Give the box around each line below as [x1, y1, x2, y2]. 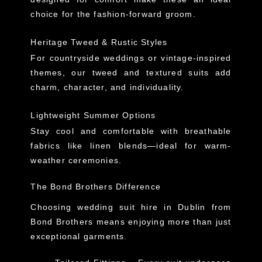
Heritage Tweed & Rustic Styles [30, 37, 168, 47]
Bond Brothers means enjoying [30, 217, 168, 227]
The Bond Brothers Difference [30, 182, 161, 192]
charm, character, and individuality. [30, 82, 184, 92]
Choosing [30, 202, 78, 212]
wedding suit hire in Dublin [77, 202, 206, 212]
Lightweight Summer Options [30, 111, 156, 120]
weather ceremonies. [30, 156, 122, 166]
